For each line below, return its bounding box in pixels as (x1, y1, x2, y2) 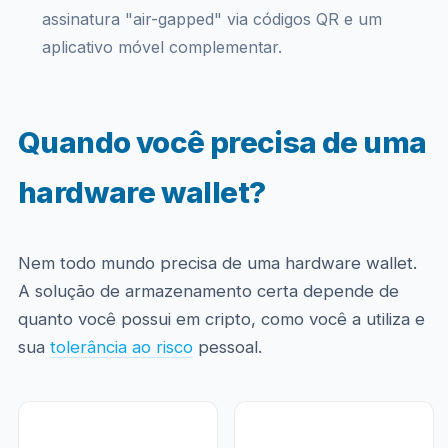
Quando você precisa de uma (17, 124, 427, 160)
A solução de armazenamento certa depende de (17, 281, 399, 301)
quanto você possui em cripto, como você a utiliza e (17, 309, 425, 329)
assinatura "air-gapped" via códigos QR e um (41, 9, 382, 29)
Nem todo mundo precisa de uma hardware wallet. (17, 253, 417, 273)
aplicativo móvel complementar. (41, 37, 282, 57)
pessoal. (192, 337, 262, 357)
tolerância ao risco (49, 337, 193, 357)
